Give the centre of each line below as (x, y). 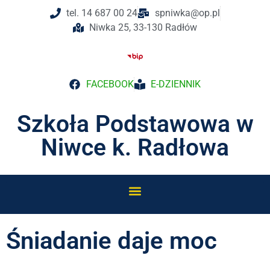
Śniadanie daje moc (111, 241)
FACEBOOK (110, 84)
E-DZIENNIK (176, 84)
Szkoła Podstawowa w (135, 124)
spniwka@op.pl (187, 13)
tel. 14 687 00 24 (102, 13)
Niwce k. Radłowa (135, 148)
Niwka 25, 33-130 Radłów (143, 27)
